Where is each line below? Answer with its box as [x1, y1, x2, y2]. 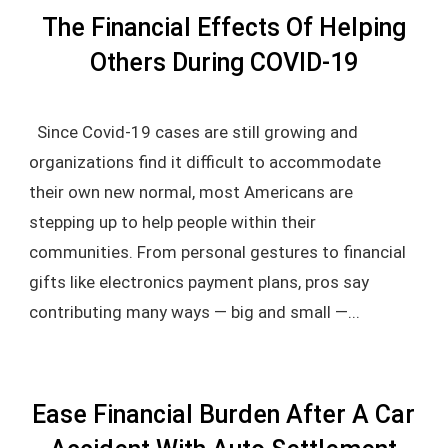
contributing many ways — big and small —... [28, 302, 360, 322]
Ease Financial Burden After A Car [32, 400, 416, 429]
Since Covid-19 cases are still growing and [28, 122, 358, 142]
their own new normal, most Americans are [28, 182, 353, 202]
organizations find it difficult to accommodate [28, 152, 381, 172]
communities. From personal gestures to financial [28, 242, 406, 262]
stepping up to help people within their [28, 212, 316, 232]
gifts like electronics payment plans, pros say [28, 272, 369, 292]
